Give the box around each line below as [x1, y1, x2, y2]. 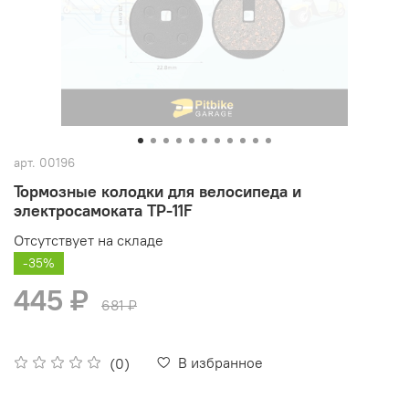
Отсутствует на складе [14, 230, 163, 249]
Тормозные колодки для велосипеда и [14, 180, 301, 202]
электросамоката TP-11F [14, 199, 193, 221]
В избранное [178, 352, 263, 372]
